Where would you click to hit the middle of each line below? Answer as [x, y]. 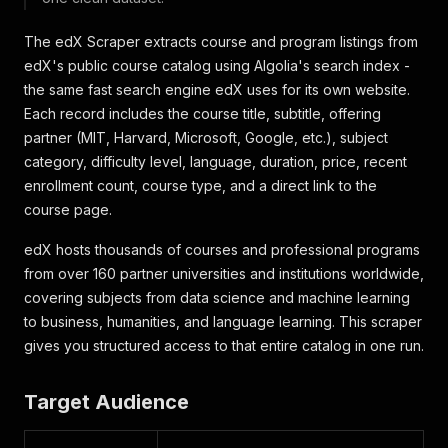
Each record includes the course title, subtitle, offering [202, 113]
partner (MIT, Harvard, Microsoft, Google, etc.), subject [206, 137]
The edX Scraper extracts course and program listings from [221, 41]
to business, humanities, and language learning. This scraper [223, 321]
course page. [68, 209]
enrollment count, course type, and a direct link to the [200, 185]
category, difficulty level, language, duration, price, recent [215, 161]
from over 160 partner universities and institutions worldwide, [224, 273]
